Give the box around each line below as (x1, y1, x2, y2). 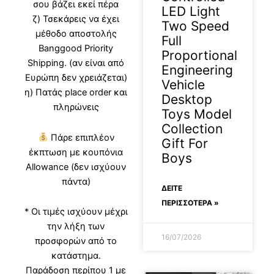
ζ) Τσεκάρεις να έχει (32, 13, 120, 25)
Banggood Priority (39, 43, 114, 54)
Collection (161, 121, 223, 137)
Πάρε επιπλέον (50, 131, 114, 143)
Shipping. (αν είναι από (28, 57, 125, 69)
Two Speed (161, 18, 229, 34)
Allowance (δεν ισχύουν (26, 161, 127, 172)
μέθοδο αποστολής (35, 28, 117, 40)
